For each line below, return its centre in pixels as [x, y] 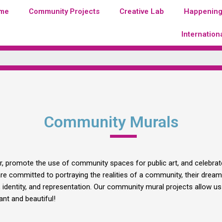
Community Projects [64, 11]
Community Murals [111, 122]
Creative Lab [142, 11]
